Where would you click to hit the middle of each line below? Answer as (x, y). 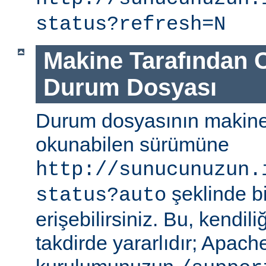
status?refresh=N (131, 25)
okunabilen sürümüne (132, 144)
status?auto (101, 195)
